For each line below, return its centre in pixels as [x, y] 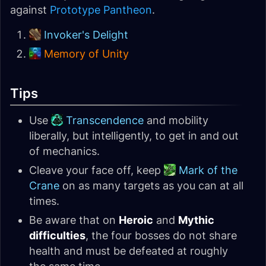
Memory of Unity [86, 54]
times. [44, 201]
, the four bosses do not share [161, 235]
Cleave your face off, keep [96, 170]
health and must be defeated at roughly [129, 251]
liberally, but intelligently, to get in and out [134, 136]
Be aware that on [74, 220]
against [30, 10]
